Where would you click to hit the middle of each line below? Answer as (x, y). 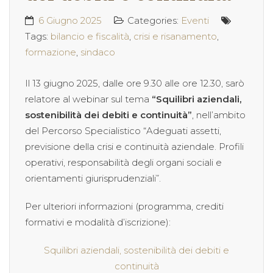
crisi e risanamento (175, 37)
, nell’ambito (219, 115)
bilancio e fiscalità (90, 37)
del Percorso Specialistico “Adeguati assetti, (123, 131)
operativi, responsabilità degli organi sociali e (123, 163)
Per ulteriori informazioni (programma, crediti (124, 207)
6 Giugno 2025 (70, 21)
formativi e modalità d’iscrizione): (98, 222)
